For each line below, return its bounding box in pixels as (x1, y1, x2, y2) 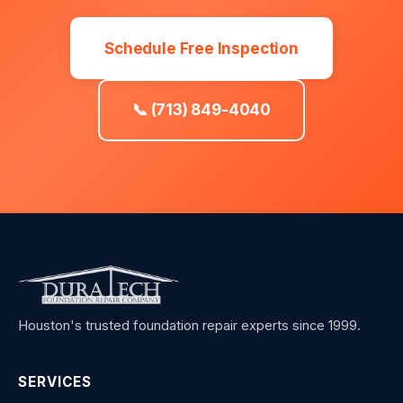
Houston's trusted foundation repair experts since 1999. (18, 318, 361, 335)
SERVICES (18, 373, 93, 391)
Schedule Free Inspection (104, 38, 299, 58)
